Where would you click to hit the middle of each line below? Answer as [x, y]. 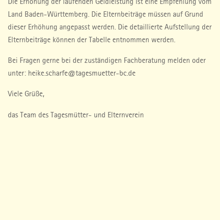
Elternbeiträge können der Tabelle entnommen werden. [92, 39]
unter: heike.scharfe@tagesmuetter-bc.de [72, 73]
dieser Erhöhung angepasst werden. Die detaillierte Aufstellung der [110, 27]
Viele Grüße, [26, 94]
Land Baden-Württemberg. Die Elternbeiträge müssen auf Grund [106, 14]
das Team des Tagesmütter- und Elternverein [76, 114]
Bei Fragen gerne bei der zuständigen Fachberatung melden [100, 60]
